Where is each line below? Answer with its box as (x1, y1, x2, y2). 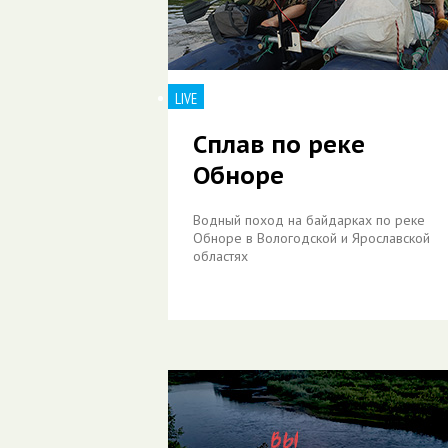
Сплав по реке (193, 129, 365, 160)
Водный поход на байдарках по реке (193, 211, 425, 229)
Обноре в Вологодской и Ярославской (193, 229, 430, 247)
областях (193, 247, 248, 265)
